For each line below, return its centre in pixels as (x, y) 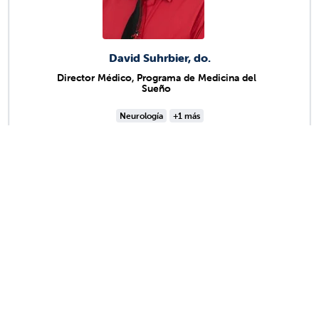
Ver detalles (159, 168)
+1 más (186, 116)
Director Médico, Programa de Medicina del (156, 78)
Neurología (141, 116)
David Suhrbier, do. (159, 58)
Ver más (149, 229)
